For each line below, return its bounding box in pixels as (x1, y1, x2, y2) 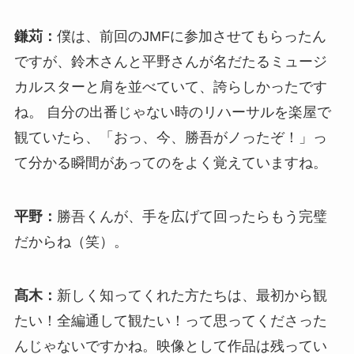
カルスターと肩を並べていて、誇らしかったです (13, 79, 327, 96)
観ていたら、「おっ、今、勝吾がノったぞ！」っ (13, 130, 327, 146)
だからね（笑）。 (13, 234, 128, 250)
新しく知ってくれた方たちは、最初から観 (56, 288, 327, 304)
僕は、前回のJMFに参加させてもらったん (56, 28, 326, 45)
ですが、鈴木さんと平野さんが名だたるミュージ (13, 54, 327, 70)
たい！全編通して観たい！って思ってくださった (13, 313, 327, 330)
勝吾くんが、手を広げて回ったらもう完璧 (56, 209, 327, 225)
